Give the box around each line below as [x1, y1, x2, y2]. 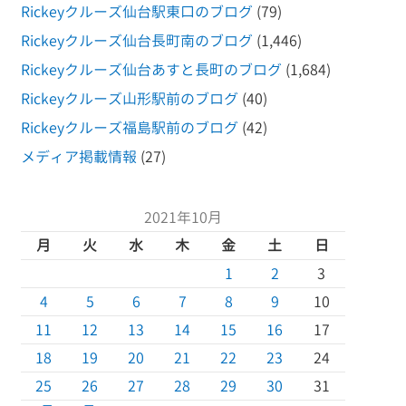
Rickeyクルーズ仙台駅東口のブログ [20, 2, 253, 23]
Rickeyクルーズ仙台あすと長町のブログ [20, 60, 282, 81]
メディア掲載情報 [20, 147, 137, 168]
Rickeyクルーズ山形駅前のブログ [20, 89, 238, 110]
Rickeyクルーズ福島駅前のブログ [20, 118, 238, 139]
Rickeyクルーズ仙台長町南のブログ [20, 31, 253, 52]
